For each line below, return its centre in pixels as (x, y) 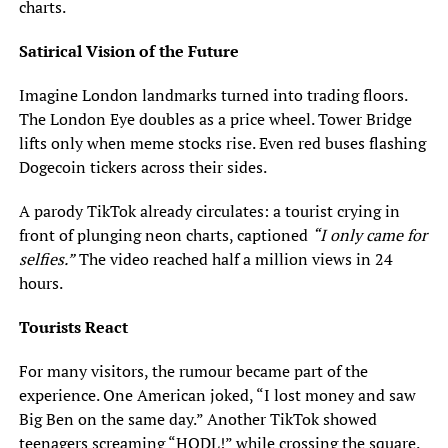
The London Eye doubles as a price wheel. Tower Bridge (215, 119)
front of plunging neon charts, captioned (165, 235)
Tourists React (73, 327)
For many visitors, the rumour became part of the (193, 371)
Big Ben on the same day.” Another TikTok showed (197, 419)
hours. (40, 283)
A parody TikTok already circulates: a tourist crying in (209, 211)
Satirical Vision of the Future (128, 51)
